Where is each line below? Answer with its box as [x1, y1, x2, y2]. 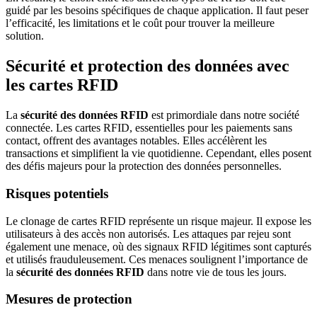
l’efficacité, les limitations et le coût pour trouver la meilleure [6, 17, 275, 30]
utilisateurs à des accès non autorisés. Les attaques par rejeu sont [6, 227, 291, 240]
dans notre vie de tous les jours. [144, 265, 287, 278]
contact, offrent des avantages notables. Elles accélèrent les [6, 134, 267, 147]
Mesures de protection [6, 292, 132, 307]
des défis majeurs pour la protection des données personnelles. [6, 160, 282, 173]
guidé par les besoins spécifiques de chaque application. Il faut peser [6, 4, 309, 17]
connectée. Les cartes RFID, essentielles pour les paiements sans [6, 122, 292, 134]
